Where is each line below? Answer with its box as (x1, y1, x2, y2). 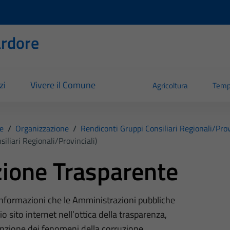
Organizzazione (15, 122, 69, 135)
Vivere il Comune (30, 78, 95, 92)
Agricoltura (152, 80, 188, 92)
